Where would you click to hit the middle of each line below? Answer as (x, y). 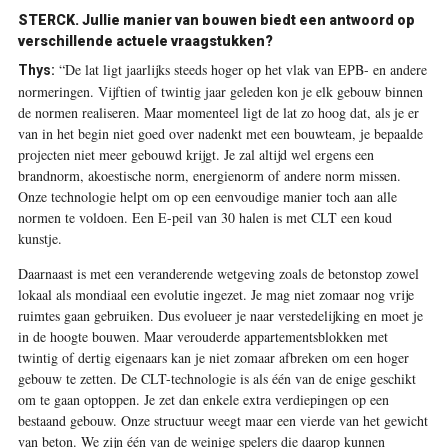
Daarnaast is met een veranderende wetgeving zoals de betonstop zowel (218, 274)
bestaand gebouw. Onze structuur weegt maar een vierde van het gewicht (222, 421)
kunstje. (39, 239)
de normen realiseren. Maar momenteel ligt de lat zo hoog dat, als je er (218, 113)
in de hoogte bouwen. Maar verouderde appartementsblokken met (202, 337)
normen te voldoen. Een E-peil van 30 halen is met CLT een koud (204, 218)
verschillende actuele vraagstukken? (145, 41)
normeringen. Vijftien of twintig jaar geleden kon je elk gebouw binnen (220, 92)
